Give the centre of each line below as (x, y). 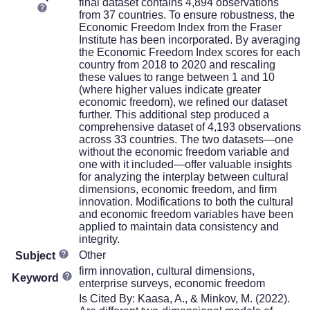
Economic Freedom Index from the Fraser (180, 27)
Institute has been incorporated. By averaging (190, 39)
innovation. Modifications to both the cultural (186, 201)
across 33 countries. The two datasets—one (186, 139)
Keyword (36, 277)
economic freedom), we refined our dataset (183, 102)
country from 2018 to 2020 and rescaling (177, 64)
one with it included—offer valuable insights (185, 164)
